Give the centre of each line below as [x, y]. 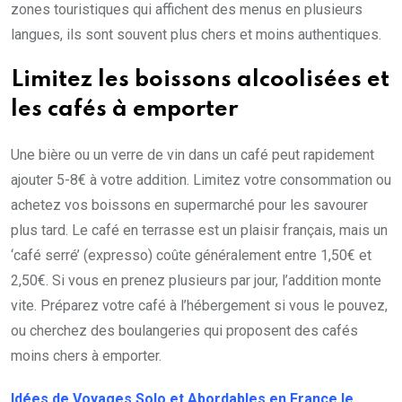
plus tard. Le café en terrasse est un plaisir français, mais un [199, 231]
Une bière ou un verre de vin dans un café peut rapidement [192, 155]
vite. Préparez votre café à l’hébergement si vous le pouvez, [199, 306]
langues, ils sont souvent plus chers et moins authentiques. [196, 35]
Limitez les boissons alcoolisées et [200, 81]
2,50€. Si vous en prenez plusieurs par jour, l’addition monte [196, 281]
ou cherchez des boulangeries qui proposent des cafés [184, 331]
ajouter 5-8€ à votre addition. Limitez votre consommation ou [201, 180]
